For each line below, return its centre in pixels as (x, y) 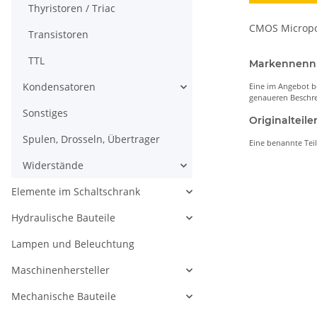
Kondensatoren (59, 87)
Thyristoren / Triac (72, 8)
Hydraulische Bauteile (63, 218)
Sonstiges (45, 113)
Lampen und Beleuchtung (73, 244)
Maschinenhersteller (60, 270)
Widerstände (53, 166)
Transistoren (58, 35)
